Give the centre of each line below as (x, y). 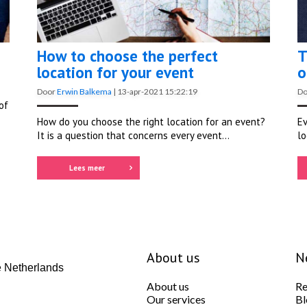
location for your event (115, 73)
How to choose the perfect (127, 56)
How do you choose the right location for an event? (151, 122)
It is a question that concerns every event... (133, 136)
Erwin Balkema (84, 92)
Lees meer (87, 168)
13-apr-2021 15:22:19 (157, 92)
